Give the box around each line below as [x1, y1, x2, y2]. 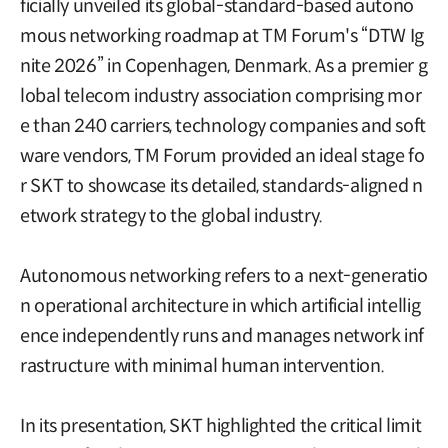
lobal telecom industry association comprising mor [20, 84, 422, 107]
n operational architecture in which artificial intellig [20, 294, 421, 317]
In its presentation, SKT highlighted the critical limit [20, 414, 422, 437]
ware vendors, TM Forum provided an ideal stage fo [20, 144, 425, 167]
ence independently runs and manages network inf [20, 324, 425, 347]
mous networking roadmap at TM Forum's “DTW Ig [20, 24, 424, 47]
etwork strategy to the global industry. [20, 204, 323, 227]
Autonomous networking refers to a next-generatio [20, 264, 428, 287]
